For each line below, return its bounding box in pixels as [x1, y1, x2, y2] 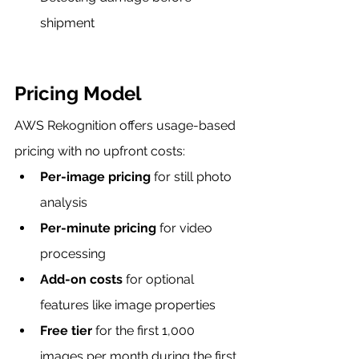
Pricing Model [14, 81, 142, 105]
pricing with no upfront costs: [14, 143, 185, 159]
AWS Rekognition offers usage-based [14, 117, 239, 133]
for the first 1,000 [92, 322, 198, 338]
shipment [40, 14, 95, 30]
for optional [123, 271, 197, 287]
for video [156, 220, 216, 236]
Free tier [40, 322, 92, 338]
